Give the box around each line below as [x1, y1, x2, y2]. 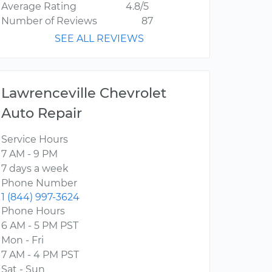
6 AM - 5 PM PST [1, 220, 78, 232]
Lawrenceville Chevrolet [1, 84, 166, 102]
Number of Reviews [1, 15, 97, 27]
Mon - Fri [1, 234, 44, 246]
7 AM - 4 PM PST [1, 249, 79, 261]
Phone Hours [1, 205, 65, 217]
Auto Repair [1, 104, 82, 122]
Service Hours [1, 134, 68, 146]
